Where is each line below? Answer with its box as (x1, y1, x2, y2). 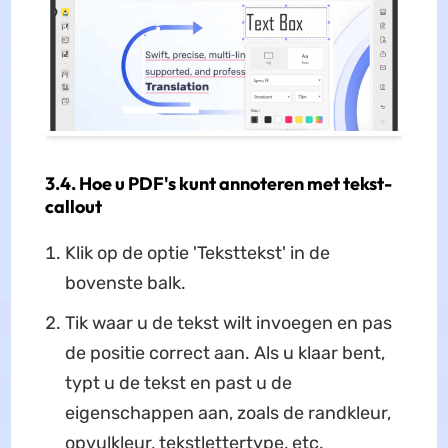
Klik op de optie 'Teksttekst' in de (64, 242, 330, 265)
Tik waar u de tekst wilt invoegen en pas (64, 312, 392, 335)
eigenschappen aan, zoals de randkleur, (64, 402, 391, 425)
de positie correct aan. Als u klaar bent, (64, 342, 385, 365)
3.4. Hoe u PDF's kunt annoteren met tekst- (44, 172, 392, 196)
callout (44, 195, 102, 219)
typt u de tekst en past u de (64, 372, 292, 395)
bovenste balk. (64, 272, 186, 295)
